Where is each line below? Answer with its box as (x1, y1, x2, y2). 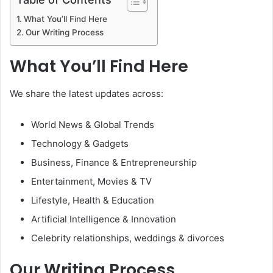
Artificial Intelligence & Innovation (31, 213, 176, 225)
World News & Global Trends (31, 118, 154, 130)
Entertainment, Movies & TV (31, 175, 152, 187)
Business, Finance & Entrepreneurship (31, 156, 197, 168)
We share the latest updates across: (10, 87, 163, 99)
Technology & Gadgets (31, 137, 129, 149)
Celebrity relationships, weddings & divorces (31, 232, 224, 244)
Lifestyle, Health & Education (31, 194, 154, 206)
